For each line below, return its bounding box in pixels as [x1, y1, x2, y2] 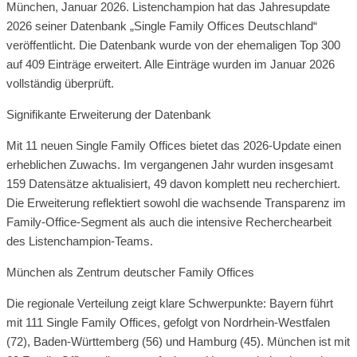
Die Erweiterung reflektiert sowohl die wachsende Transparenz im [6, 195, 346, 210]
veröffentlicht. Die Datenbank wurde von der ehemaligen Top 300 [6, 37, 340, 52]
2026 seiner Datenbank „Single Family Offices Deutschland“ [6, 18, 317, 33]
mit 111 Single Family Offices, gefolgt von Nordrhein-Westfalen [6, 315, 330, 329]
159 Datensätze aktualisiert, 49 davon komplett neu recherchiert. [6, 176, 340, 190]
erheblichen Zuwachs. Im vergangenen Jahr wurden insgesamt [6, 157, 333, 171]
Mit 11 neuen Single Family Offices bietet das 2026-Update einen [6, 138, 341, 152]
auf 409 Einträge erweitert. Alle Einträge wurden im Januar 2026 [6, 57, 335, 71]
